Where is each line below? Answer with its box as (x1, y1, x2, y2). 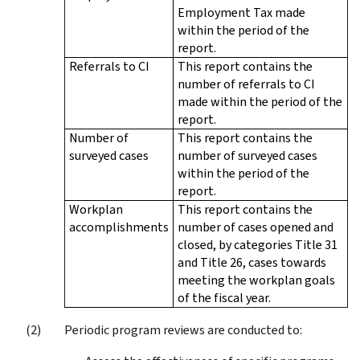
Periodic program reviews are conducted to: (64, 321, 302, 338)
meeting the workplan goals (178, 271, 335, 288)
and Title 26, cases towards (178, 253, 326, 271)
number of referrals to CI (178, 75, 315, 92)
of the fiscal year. (178, 288, 271, 306)
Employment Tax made (178, 3, 305, 21)
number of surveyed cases (178, 146, 317, 164)
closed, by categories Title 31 (178, 235, 337, 253)
